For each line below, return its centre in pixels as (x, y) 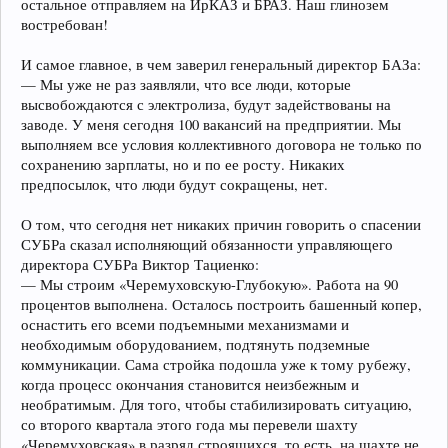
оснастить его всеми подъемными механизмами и (185, 324)
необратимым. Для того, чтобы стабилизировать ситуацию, (216, 404)
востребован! (64, 24)
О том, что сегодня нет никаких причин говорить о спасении (221, 224)
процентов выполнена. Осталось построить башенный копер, (221, 304)
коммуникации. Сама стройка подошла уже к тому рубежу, (216, 364)
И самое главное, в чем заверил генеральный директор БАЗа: (221, 64)
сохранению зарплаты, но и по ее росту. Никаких (183, 164)
